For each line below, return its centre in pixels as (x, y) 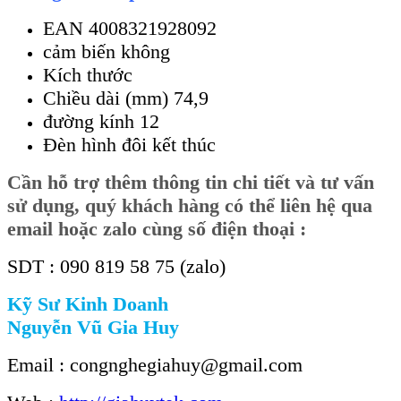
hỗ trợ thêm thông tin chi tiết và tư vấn (211, 182)
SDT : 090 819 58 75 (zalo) (116, 266)
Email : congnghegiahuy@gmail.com (155, 364)
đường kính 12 (101, 121)
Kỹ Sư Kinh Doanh (88, 303)
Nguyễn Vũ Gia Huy (93, 327)
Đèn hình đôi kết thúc (129, 144)
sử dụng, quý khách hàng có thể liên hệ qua (190, 205)
